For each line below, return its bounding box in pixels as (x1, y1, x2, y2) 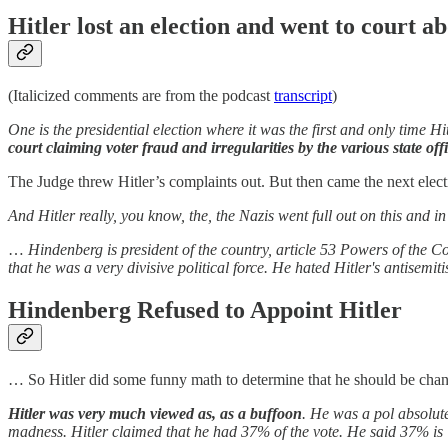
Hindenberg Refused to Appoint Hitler (8, 297, 402, 324)
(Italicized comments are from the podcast (8, 87, 274, 105)
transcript (274, 87, 332, 105)
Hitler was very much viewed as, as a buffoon (8, 405, 302, 423)
